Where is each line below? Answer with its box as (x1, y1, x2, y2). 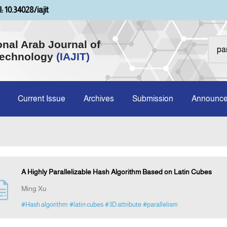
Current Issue (18, 94, 65, 103)
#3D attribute (104, 201, 141, 209)
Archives (84, 94, 114, 103)
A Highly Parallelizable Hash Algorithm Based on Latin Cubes (21, 168, 212, 176)
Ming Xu (21, 184, 47, 193)
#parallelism (142, 201, 178, 209)
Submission (132, 94, 173, 103)
